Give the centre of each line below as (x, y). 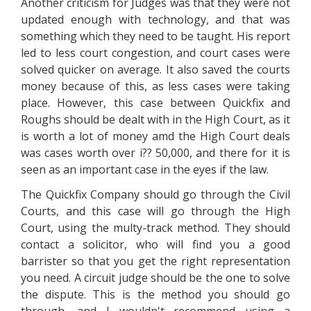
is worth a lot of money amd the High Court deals (155, 136)
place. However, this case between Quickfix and (155, 103)
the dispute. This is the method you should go (155, 294)
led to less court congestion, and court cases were (155, 53)
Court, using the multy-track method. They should (155, 228)
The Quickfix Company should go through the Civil (155, 194)
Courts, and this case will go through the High (155, 211)
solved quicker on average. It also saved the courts (155, 69)
